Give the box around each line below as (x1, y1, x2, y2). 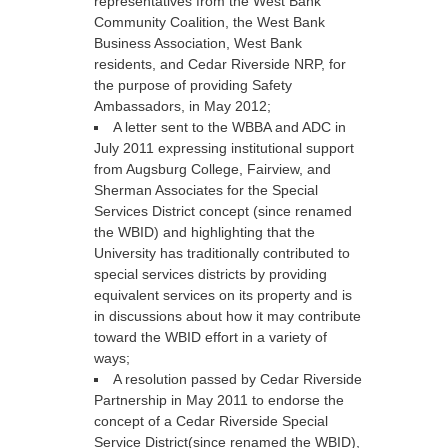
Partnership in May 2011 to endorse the (94, 392, 344, 408)
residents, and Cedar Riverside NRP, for (94, 56, 346, 72)
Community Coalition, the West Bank (94, 14, 325, 30)
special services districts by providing (94, 266, 327, 282)
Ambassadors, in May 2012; (94, 98, 271, 114)
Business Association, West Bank (94, 35, 302, 51)
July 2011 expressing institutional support (94, 140, 354, 156)
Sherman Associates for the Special (94, 182, 318, 198)
